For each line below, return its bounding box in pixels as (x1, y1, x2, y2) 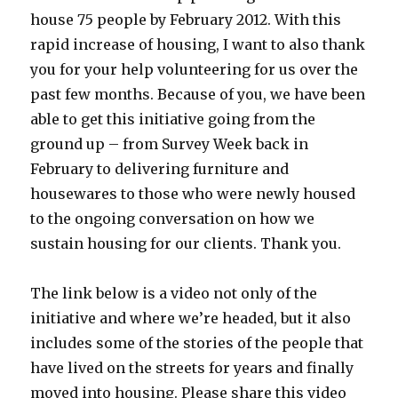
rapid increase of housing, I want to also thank (30, 36, 366, 54)
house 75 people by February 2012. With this (30, 11, 342, 29)
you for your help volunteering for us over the (30, 60, 359, 79)
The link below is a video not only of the (30, 284, 318, 303)
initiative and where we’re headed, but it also (30, 309, 352, 328)
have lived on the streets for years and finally (30, 359, 354, 378)
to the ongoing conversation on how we (30, 210, 315, 228)
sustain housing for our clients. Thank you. (30, 235, 342, 253)
